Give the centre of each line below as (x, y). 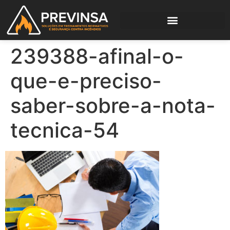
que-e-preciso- (86, 81)
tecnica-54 (65, 130)
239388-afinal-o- (97, 56)
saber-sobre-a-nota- (113, 106)
